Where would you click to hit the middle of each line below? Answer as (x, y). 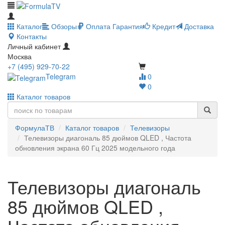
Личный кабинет (34, 46)
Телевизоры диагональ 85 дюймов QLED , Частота (108, 138)
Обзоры (63, 26)
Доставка (198, 26)
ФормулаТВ (35, 128)
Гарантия (127, 26)
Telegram (61, 77)
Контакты (31, 36)
